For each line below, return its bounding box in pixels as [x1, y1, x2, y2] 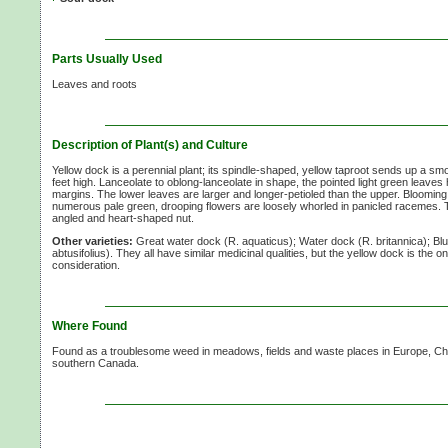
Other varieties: [52, 235, 133, 248]
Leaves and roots [52, 78, 137, 91]
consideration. [52, 259, 120, 272]
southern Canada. [52, 357, 139, 370]
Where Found [52, 319, 127, 334]
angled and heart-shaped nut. [52, 212, 194, 225]
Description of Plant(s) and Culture [52, 138, 248, 153]
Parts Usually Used [52, 52, 162, 67]
